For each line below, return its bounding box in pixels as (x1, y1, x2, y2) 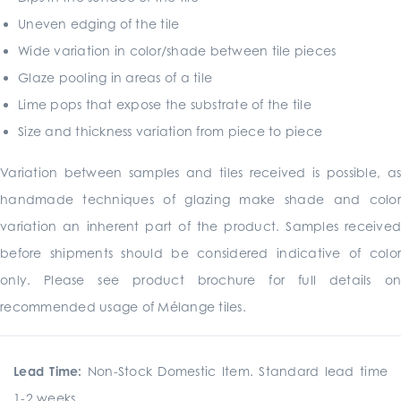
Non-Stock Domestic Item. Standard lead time (81, 363, 388, 379)
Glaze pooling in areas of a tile (18, 70, 212, 85)
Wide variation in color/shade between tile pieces (18, 43, 337, 58)
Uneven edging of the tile (18, 16, 180, 31)
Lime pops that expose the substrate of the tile (18, 97, 311, 112)
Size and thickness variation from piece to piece (18, 124, 322, 139)
